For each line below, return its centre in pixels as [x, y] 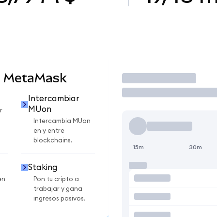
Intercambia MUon [62, 121]
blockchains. [53, 141]
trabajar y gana [58, 189]
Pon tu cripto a [56, 179]
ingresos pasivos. [60, 198]
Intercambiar [54, 99]
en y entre [49, 131]
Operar [143, 78]
